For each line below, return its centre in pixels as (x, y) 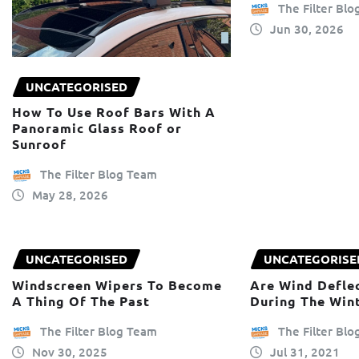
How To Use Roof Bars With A (114, 112)
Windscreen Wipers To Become (117, 284)
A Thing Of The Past (81, 301)
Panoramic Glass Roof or (97, 128)
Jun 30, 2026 (307, 29)
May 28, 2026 (70, 195)
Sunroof (39, 144)
